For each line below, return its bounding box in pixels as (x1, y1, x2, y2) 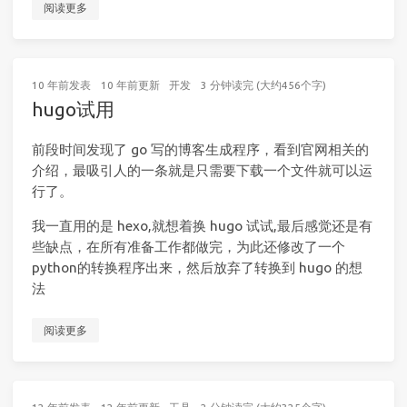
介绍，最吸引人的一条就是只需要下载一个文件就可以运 (32, 162, 372, 178)
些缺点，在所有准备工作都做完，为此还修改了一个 (32, 239, 345, 255)
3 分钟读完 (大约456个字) (200, 78, 326, 91)
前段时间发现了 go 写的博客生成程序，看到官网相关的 (32, 141, 369, 157)
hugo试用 (32, 97, 114, 120)
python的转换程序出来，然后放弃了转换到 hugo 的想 (32, 260, 362, 276)
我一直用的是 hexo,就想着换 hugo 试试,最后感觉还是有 (32, 218, 372, 234)
